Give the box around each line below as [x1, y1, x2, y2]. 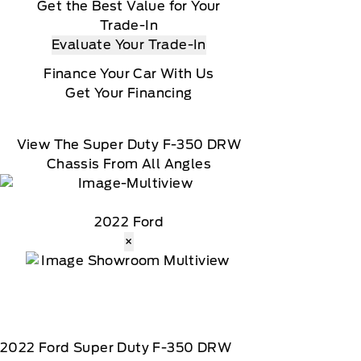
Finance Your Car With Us [44, 66, 214, 81]
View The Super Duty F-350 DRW [16, 137, 242, 152]
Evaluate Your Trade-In [52, 37, 206, 52]
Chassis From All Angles [46, 156, 212, 172]
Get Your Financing [65, 85, 193, 101]
